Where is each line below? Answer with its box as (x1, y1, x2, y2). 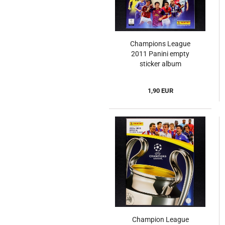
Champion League (132, 215, 189, 224)
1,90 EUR (147, 87, 173, 95)
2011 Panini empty (131, 50, 189, 58)
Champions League (130, 40, 190, 48)
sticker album (139, 60, 181, 68)
